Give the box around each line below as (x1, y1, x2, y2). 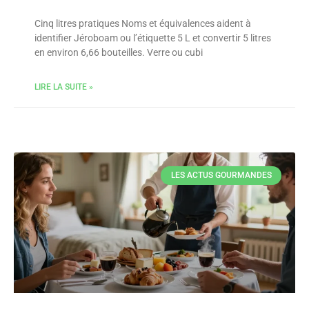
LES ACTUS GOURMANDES (170, 170, 272, 181)
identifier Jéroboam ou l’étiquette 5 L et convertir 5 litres (34, 32, 271, 43)
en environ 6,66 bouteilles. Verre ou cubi (34, 47, 203, 58)
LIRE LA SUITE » (34, 82, 93, 92)
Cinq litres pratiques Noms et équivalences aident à (34, 18, 251, 29)
